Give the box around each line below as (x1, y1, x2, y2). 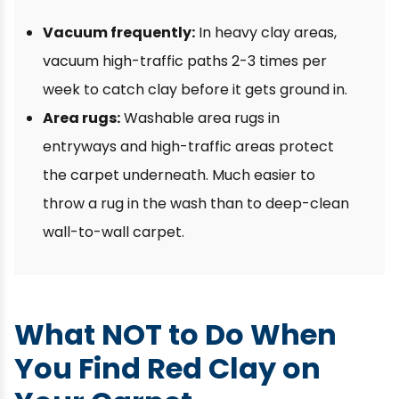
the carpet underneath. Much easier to (43, 165, 315, 185)
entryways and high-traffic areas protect (43, 136, 334, 157)
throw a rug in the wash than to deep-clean (43, 193, 349, 214)
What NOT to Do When (14, 314, 337, 354)
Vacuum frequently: (43, 22, 195, 43)
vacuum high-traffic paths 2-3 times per (43, 51, 327, 71)
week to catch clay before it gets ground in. (43, 79, 347, 100)
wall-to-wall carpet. (43, 222, 184, 242)
